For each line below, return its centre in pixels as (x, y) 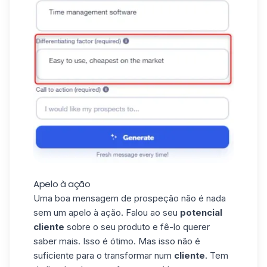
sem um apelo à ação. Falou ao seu (107, 212)
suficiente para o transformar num (104, 255)
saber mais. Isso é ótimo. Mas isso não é (117, 241)
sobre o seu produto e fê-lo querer (137, 226)
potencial (201, 212)
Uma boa (53, 198)
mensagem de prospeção (126, 198)
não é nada (202, 198)
